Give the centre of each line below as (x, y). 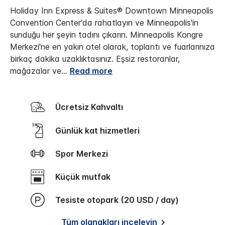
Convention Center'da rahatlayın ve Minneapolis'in (104, 23)
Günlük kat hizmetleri (100, 130)
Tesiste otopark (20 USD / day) (120, 200)
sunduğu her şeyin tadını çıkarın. (70, 35)
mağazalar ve (36, 71)
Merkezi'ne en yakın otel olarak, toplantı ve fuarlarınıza (113, 47)
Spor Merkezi (84, 154)
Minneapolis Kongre (166, 35)
